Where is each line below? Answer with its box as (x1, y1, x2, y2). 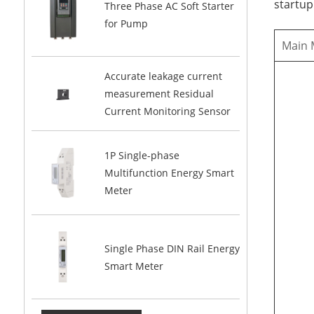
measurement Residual (104, 87, 214, 101)
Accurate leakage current (104, 69, 222, 83)
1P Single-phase (104, 149, 179, 163)
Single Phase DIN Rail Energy (104, 241, 240, 255)
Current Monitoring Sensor (104, 104, 231, 118)
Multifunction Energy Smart (104, 166, 234, 180)
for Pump (104, 16, 148, 30)
